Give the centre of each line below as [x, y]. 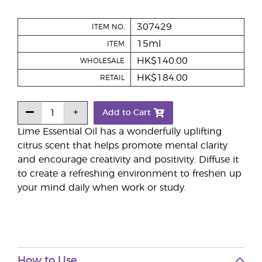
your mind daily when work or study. [102, 188]
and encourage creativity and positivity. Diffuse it [128, 160]
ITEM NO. [108, 27]
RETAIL [112, 78]
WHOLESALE [102, 61]
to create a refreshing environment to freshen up [130, 174]
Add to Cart [127, 113]
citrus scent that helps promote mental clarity [123, 146]
